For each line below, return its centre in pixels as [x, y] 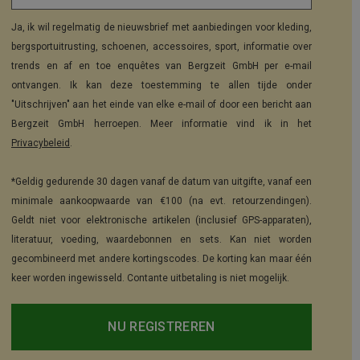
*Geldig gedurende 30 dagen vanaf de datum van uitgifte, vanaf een [162, 182]
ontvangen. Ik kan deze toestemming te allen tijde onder [162, 86]
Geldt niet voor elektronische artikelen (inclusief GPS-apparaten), [162, 221]
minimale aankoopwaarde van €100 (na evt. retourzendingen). [162, 201]
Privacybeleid [41, 143]
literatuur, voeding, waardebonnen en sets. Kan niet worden [162, 240]
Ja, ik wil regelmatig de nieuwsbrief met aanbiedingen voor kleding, [162, 28]
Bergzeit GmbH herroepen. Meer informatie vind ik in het [162, 124]
